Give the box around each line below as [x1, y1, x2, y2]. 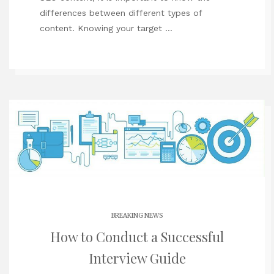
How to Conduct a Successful [50, 227, 224, 246]
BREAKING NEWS [111, 211, 163, 220]
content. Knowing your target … [40, 23, 172, 34]
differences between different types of [40, 8, 202, 18]
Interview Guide [88, 248, 186, 267]
